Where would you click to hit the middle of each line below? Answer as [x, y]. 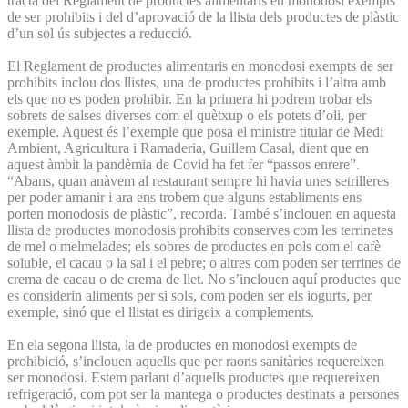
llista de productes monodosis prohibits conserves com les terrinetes [200, 229]
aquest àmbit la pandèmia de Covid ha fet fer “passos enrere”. [184, 164]
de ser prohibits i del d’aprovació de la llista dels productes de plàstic [203, 16]
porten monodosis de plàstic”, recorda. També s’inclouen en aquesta [202, 213]
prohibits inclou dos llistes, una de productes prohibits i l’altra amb [197, 82]
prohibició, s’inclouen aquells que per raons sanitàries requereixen [196, 361]
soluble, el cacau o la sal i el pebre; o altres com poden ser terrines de [204, 262]
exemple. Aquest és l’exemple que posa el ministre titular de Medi [195, 131]
